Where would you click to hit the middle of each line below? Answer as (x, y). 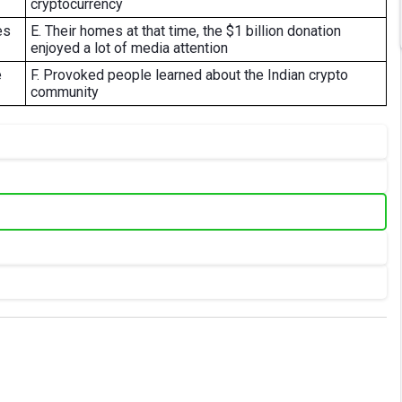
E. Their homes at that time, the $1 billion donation (186, 31)
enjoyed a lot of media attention (129, 48)
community (65, 92)
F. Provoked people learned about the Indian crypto (189, 75)
